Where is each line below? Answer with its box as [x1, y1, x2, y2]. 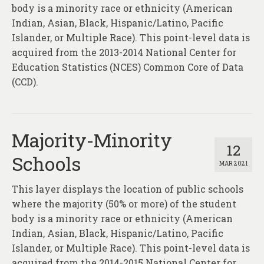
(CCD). [12, 75, 38, 88]
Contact [27, 24, 63, 37]
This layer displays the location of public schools [12, 183, 243, 196]
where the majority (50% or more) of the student [12, 197, 236, 210]
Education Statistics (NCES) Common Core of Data [12, 61, 243, 74]
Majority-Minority [12, 127, 172, 153]
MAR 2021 [219, 160, 247, 168]
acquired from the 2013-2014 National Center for [12, 46, 236, 59]
